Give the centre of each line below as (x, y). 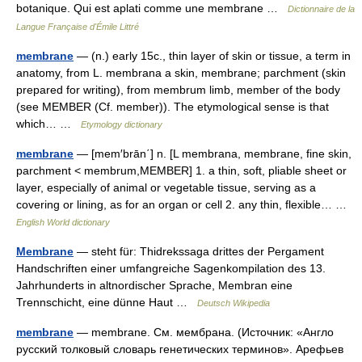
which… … (48, 124)
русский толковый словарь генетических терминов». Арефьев (180, 349)
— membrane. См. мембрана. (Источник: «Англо (204, 332)
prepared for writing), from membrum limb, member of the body (178, 90)
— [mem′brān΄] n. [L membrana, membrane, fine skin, (213, 154)
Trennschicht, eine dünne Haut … (107, 302)
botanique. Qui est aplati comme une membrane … (152, 8)
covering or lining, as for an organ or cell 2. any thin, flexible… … (185, 204)
